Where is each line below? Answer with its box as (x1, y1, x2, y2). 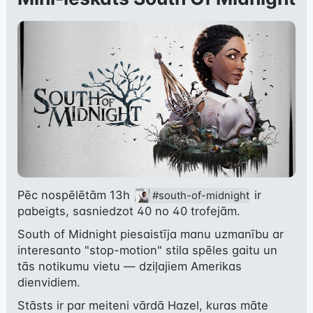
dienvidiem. (17, 275, 80, 289)
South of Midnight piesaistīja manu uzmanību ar (17, 226, 284, 241)
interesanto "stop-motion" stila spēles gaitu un (17, 242, 277, 257)
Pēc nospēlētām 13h (17, 187, 133, 202)
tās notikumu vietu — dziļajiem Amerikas (17, 259, 242, 273)
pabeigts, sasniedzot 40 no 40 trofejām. (17, 203, 240, 218)
